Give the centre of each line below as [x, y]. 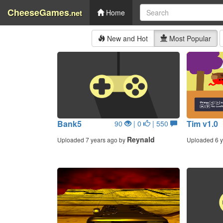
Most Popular [189, 38]
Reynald [141, 139]
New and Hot [126, 38]
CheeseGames [38, 12]
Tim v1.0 [202, 124]
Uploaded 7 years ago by [92, 140]
